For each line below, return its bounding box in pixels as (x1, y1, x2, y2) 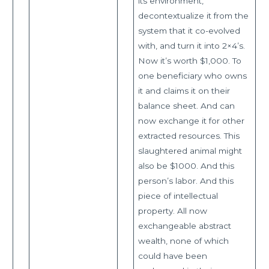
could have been (138, 250, 207, 261)
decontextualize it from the (138, 10, 249, 20)
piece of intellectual (138, 190, 218, 201)
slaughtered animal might (138, 145, 242, 156)
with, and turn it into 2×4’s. (138, 40, 245, 50)
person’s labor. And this (138, 175, 234, 186)
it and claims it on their (138, 85, 230, 95)
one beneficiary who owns (138, 70, 247, 80)
